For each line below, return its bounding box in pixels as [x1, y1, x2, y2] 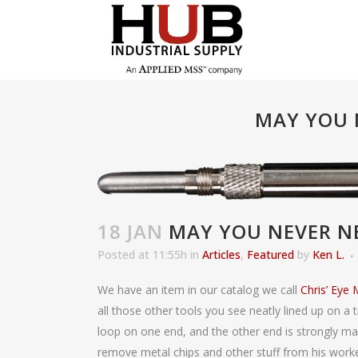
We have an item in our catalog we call [97, 282, 300, 298]
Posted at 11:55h [97, 247, 187, 263]
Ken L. [312, 247, 344, 263]
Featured [247, 247, 294, 263]
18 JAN [97, 218, 163, 245]
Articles [202, 247, 241, 263]
